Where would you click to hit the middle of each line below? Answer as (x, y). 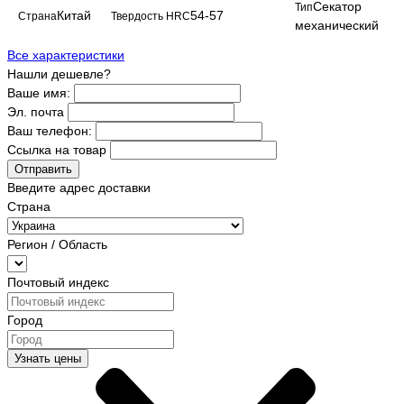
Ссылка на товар (57, 150)
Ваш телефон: (50, 131)
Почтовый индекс (58, 283)
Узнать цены (48, 359)
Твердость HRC (151, 17)
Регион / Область (57, 245)
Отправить (43, 170)
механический (337, 26)
